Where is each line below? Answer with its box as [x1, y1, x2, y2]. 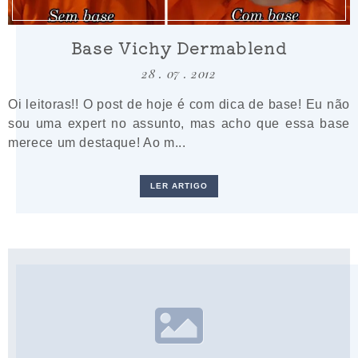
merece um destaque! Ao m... [8, 134, 186, 149]
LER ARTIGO [149, 181, 209, 190]
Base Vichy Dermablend [70, 34, 288, 59]
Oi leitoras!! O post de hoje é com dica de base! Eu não [8, 96, 350, 111]
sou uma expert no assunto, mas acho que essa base [8, 115, 350, 130]
